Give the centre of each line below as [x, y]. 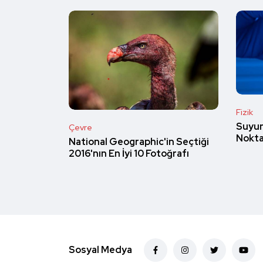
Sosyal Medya [100, 250]
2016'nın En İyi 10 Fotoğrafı [129, 154]
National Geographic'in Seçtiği [139, 142]
